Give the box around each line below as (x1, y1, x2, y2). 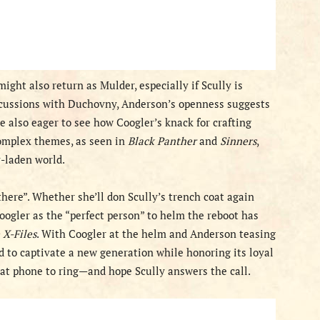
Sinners (220, 134, 256, 148)
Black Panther (128, 134, 196, 148)
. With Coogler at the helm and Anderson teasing (36, 226, 276, 241)
